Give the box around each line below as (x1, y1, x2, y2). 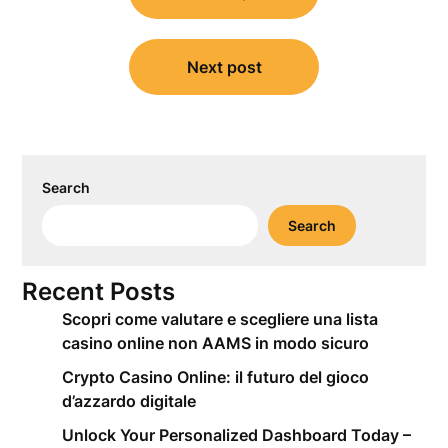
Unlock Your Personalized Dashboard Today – (62, 425, 412, 445)
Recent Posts (22, 277, 176, 306)
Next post (186, 57, 262, 77)
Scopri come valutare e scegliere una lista (62, 309, 379, 329)
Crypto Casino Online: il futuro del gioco (62, 367, 370, 387)
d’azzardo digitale (62, 391, 197, 411)
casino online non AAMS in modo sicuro (62, 333, 370, 353)
